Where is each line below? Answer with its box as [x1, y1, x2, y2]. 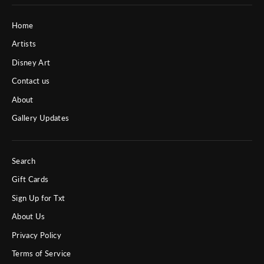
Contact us [12, 76, 50, 86]
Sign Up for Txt [12, 193, 65, 203]
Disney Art [12, 57, 51, 67]
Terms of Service [12, 249, 71, 259]
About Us [12, 212, 45, 222]
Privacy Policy [12, 230, 61, 240]
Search [12, 156, 36, 166]
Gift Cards [12, 174, 49, 184]
